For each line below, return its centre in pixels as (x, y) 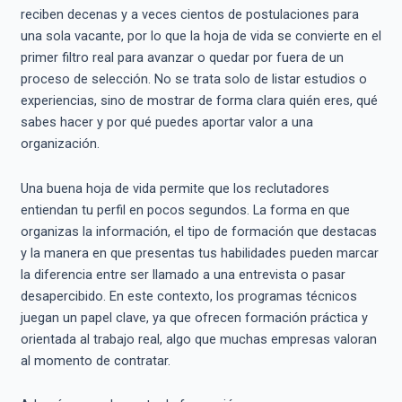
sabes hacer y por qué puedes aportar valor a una (166, 122)
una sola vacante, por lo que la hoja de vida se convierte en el (201, 36)
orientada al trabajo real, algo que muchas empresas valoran (198, 339)
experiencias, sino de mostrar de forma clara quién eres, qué (199, 101)
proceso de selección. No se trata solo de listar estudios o (193, 79)
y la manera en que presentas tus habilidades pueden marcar (199, 253)
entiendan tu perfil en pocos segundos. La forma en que (185, 210)
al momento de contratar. (95, 360)
